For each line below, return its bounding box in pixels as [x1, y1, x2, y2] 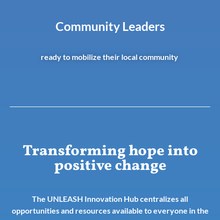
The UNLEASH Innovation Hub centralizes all [32, 194, 188, 204]
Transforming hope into [22, 141, 198, 162]
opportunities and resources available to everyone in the [11, 206, 209, 216]
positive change [54, 156, 166, 177]
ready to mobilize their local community [41, 52, 179, 62]
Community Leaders [55, 19, 165, 34]
